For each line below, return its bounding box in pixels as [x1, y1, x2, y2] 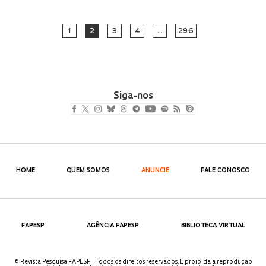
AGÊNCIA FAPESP [86, 222, 139, 229]
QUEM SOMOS [66, 167, 110, 174]
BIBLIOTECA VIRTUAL [180, 222, 245, 229]
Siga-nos [113, 91, 153, 101]
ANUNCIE [141, 167, 170, 174]
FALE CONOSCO [201, 167, 251, 174]
